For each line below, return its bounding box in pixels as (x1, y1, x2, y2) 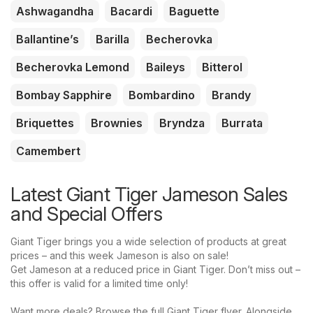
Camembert (16, 144, 80, 159)
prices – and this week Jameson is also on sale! (10, 249, 228, 262)
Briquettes (16, 116, 74, 131)
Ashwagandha (16, 4, 94, 19)
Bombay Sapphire (16, 88, 112, 103)
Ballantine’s (16, 32, 79, 47)
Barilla (96, 32, 129, 47)
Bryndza (159, 116, 205, 131)
